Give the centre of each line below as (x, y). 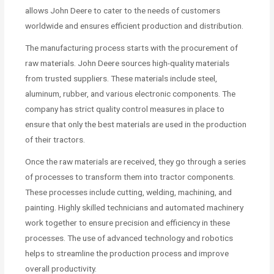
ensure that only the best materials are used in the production (136, 124)
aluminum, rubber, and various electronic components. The (131, 93)
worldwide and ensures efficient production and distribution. (135, 25)
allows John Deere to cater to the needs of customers (123, 10)
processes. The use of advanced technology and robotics (129, 238)
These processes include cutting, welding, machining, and (129, 192)
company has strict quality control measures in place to (125, 109)
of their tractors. (55, 139)
